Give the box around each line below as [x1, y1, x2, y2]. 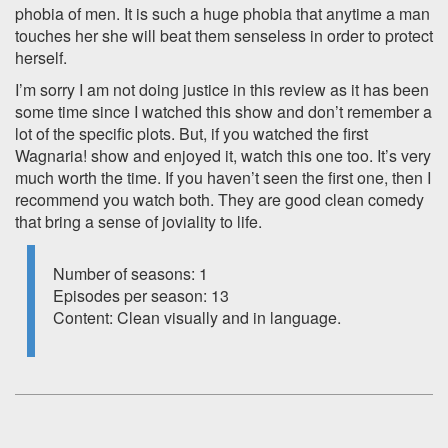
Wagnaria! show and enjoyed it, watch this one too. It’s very [15, 144, 431, 167]
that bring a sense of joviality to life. [15, 210, 262, 233]
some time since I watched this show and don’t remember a [15, 100, 432, 123]
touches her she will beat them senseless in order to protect [15, 24, 433, 47]
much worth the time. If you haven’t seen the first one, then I [15, 166, 431, 189]
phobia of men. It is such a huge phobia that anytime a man [15, 2, 430, 25]
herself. [15, 46, 67, 69]
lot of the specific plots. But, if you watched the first [15, 122, 368, 145]
